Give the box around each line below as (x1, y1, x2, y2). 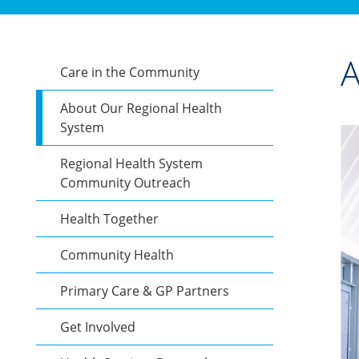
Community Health (60, 246, 174, 264)
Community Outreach (60, 174, 191, 192)
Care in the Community (60, 63, 200, 81)
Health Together (60, 210, 159, 228)
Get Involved (60, 318, 135, 336)
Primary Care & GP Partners (60, 282, 229, 300)
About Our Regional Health (60, 99, 223, 117)
